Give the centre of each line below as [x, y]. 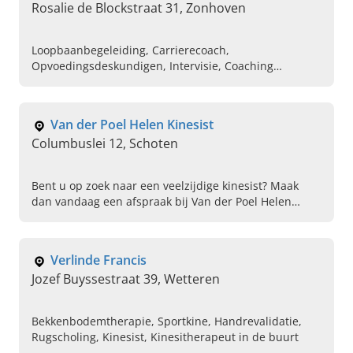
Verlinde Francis [98, 260]
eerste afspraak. [74, 233]
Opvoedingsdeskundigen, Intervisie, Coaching [152, 66]
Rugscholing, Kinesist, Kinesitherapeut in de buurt [165, 337]
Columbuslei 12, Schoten [105, 144]
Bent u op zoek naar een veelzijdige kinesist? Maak [165, 186]
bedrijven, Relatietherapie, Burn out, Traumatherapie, [175, 82]
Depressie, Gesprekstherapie [108, 98]
